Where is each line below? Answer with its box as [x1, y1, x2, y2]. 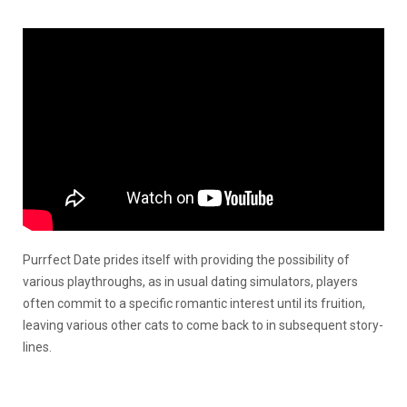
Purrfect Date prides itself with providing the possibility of [23, 252, 350, 267]
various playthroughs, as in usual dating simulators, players [23, 273, 358, 289]
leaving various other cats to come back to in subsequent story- [23, 317, 383, 333]
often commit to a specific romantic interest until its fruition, [23, 295, 365, 311]
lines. [23, 339, 52, 354]
